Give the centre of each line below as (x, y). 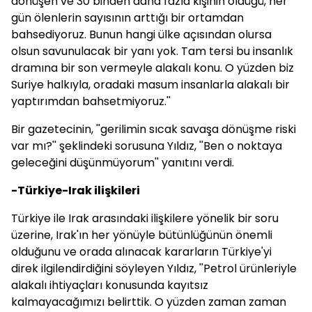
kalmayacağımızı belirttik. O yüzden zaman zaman (149, 302)
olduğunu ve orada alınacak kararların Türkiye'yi (141, 252)
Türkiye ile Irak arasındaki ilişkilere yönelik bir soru (145, 218)
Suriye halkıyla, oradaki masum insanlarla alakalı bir (150, 85)
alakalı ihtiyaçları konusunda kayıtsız (110, 285)
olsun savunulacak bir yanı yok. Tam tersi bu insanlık (152, 51)
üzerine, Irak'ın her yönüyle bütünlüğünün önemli (142, 235)
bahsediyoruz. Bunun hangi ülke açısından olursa (141, 34)
